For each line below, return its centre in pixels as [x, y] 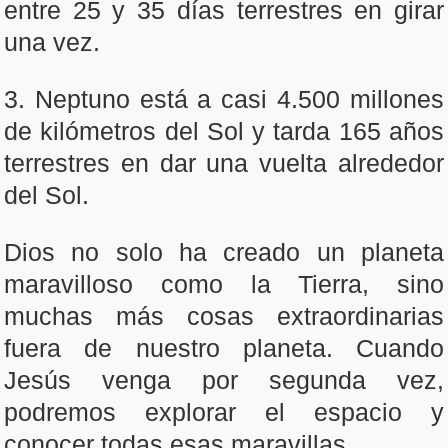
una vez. [52, 42]
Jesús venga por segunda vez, [224, 380]
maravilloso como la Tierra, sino [224, 284]
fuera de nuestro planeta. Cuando [224, 348]
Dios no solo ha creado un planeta [224, 252]
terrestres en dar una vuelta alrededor [224, 163]
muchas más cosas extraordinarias [224, 316]
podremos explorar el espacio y [224, 412]
